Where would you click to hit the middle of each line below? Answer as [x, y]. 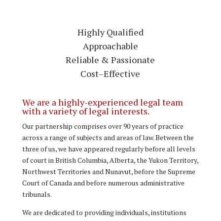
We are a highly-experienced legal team [102, 102]
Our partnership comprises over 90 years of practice [103, 126]
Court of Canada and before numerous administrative [103, 183]
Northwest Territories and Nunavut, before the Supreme [109, 171]
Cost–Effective [110, 73]
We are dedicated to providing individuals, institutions [104, 212]
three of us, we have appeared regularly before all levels [109, 148]
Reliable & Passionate [110, 59]
